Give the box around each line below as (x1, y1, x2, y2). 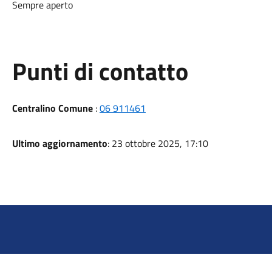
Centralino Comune (12, 101, 93, 115)
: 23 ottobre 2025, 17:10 (107, 136, 208, 151)
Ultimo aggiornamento (12, 136, 107, 151)
